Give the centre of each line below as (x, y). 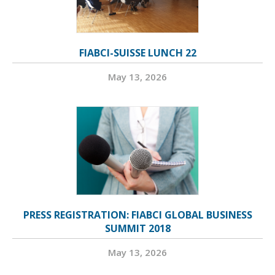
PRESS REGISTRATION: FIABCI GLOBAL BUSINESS (137, 215)
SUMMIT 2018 (137, 229)
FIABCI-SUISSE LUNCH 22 (137, 53)
